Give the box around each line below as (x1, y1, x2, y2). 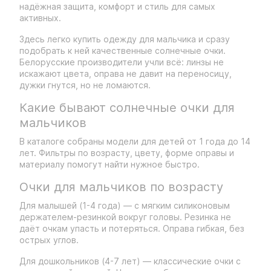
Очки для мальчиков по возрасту (19, 180, 223, 194)
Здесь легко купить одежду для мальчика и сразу (19, 34, 230, 44)
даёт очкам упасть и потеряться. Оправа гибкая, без (19, 223, 244, 233)
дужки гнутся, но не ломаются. (19, 80, 151, 90)
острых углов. (19, 235, 79, 245)
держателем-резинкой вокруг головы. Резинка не (19, 212, 231, 222)
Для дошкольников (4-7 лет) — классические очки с (19, 256, 241, 266)
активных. (19, 13, 61, 23)
